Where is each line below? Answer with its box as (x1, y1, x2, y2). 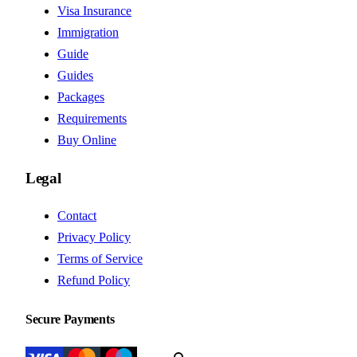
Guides (57, 68, 93, 82)
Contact (57, 209, 96, 223)
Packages (57, 89, 104, 104)
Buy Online (57, 132, 116, 147)
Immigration (57, 25, 119, 39)
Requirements (57, 111, 127, 125)
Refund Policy (57, 273, 130, 288)
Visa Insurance (57, 3, 131, 18)
